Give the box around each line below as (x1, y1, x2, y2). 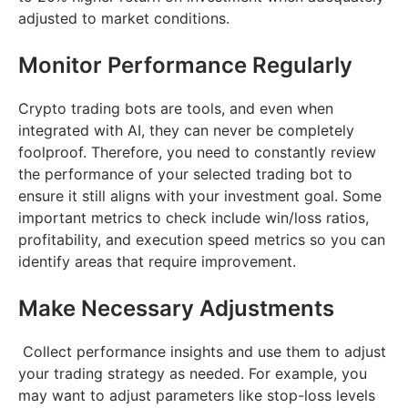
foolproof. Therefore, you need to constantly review (18, 142, 376, 161)
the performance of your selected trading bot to (18, 164, 352, 183)
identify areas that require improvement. (18, 251, 296, 270)
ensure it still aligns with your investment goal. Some (18, 186, 382, 205)
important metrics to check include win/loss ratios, (18, 208, 369, 227)
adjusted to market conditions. (18, 8, 229, 27)
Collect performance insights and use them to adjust (18, 342, 386, 361)
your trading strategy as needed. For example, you (18, 363, 367, 382)
